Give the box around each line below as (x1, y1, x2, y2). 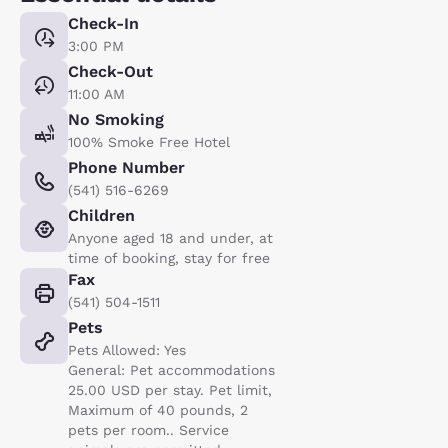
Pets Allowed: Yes (68, 341, 186, 358)
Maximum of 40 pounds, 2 (68, 401, 248, 418)
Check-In (68, 13, 139, 33)
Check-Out (68, 61, 153, 81)
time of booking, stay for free (68, 249, 270, 266)
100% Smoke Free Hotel (68, 133, 230, 150)
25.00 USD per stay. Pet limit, (68, 381, 272, 398)
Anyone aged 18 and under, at (68, 229, 273, 246)
